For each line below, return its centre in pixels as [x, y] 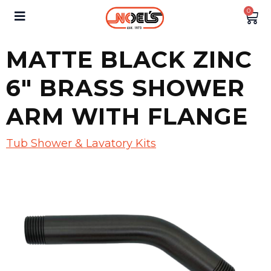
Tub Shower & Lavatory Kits [81, 144]
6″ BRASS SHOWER [126, 88]
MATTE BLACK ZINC [129, 60]
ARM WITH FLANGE [127, 117]
